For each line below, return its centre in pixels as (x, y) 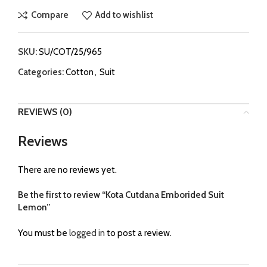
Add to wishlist (124, 15)
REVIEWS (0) (45, 111)
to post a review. (138, 233)
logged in (87, 233)
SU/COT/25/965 (70, 52)
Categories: (41, 72)
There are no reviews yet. (67, 170)
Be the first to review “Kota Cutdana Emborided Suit (121, 195)
